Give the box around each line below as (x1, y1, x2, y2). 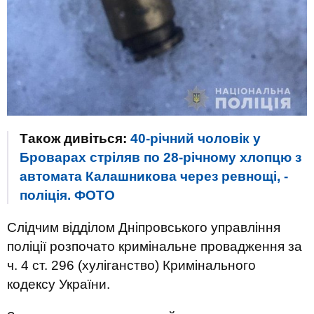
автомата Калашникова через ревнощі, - (20, 168, 288, 184)
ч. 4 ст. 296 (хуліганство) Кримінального (7, 257, 256, 273)
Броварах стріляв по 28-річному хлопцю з (20, 149, 301, 165)
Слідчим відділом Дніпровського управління (7, 219, 280, 235)
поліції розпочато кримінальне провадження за (7, 238, 302, 254)
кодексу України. (7, 276, 110, 292)
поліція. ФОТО (20, 187, 115, 203)
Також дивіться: (20, 130, 130, 146)
